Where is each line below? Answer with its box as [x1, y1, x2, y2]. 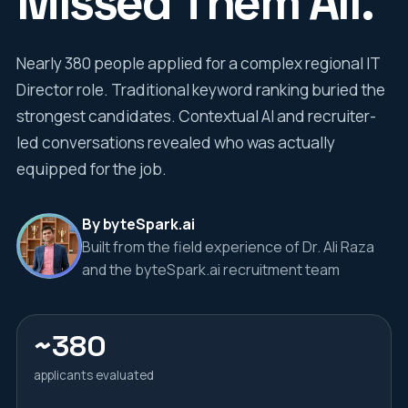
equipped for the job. [15, 158, 167, 179]
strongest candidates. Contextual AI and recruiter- [15, 106, 376, 127]
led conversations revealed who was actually [15, 132, 335, 153]
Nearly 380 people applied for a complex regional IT [15, 53, 380, 74]
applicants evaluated [33, 367, 154, 383]
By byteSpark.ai [81, 214, 195, 234]
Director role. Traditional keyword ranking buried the [15, 79, 385, 100]
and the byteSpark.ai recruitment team [81, 260, 340, 280]
